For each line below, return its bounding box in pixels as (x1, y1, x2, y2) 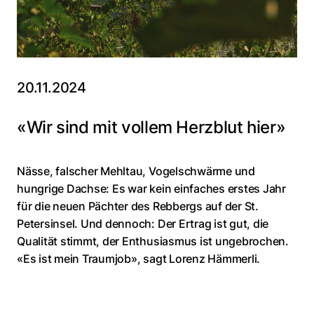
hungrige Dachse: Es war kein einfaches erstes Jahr (17, 182, 287, 196)
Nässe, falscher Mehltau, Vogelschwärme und (17, 164, 255, 179)
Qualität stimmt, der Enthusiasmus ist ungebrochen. (17, 234, 289, 249)
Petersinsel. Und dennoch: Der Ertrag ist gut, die (17, 217, 269, 231)
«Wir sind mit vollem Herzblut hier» (17, 117, 286, 138)
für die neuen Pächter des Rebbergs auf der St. (17, 199, 259, 214)
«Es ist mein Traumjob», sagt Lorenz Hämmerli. (17, 252, 261, 266)
